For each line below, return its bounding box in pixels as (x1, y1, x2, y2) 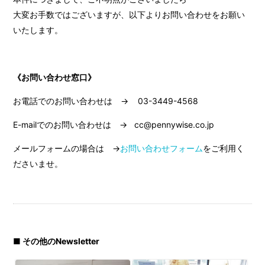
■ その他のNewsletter (13, 235, 100, 246)
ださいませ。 (13, 158, 63, 169)
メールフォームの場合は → (13, 143, 121, 153)
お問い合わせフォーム (120, 143, 203, 153)
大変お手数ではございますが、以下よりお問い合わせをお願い (13, 9, 245, 20)
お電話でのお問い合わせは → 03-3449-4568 (13, 95, 199, 106)
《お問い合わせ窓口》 (13, 72, 96, 82)
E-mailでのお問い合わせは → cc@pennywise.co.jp (13, 119, 215, 130)
